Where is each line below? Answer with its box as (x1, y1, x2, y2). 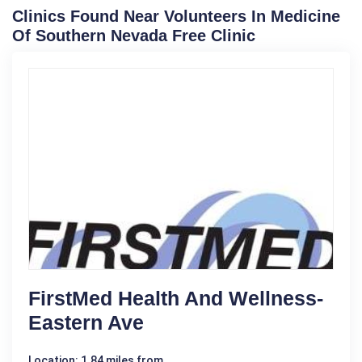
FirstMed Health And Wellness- (28, 287, 323, 309)
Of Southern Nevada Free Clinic (12, 27, 255, 44)
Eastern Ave (28, 311, 144, 334)
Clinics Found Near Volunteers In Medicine (12, 7, 340, 25)
